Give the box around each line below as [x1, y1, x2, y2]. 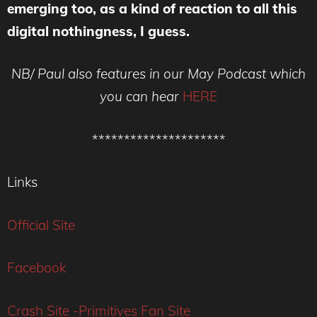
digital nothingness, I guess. [7, 22, 190, 40]
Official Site [7, 216, 75, 234]
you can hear [100, 88, 179, 105]
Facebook [7, 259, 66, 277]
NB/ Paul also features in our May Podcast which [11, 65, 306, 83]
